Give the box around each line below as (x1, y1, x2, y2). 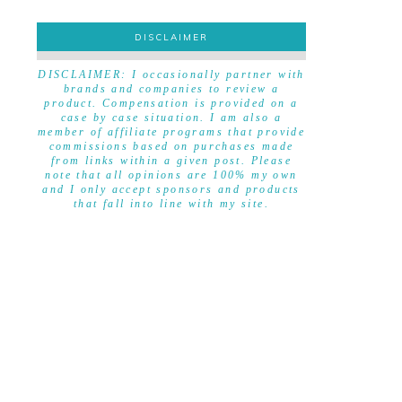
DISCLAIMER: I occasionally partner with (38, 68, 305, 81)
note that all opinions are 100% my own (45, 169, 298, 181)
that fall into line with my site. (73, 197, 270, 210)
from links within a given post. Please (50, 154, 293, 167)
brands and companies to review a (63, 83, 280, 95)
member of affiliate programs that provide (37, 126, 306, 138)
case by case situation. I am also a (60, 111, 283, 124)
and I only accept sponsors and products (42, 183, 301, 196)
